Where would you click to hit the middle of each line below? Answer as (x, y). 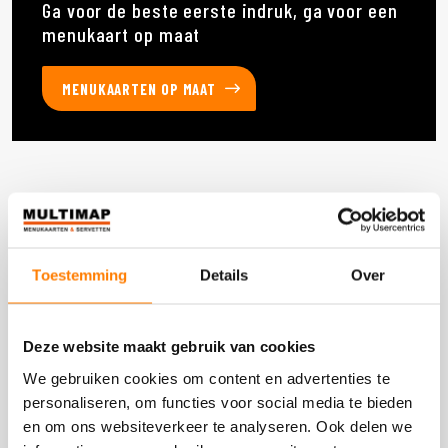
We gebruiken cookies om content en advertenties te (206, 377)
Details (224, 275)
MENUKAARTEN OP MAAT (139, 88)
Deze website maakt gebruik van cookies (169, 346)
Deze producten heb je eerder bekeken (164, 211)
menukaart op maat (121, 34)
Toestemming (80, 275)
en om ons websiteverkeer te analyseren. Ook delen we (217, 425)
